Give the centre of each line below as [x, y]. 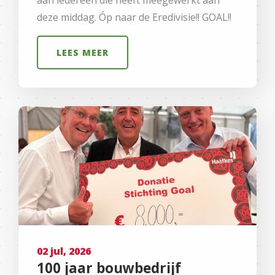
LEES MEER [83, 52]
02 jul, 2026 [64, 251]
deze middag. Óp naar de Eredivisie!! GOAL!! [134, 17]
